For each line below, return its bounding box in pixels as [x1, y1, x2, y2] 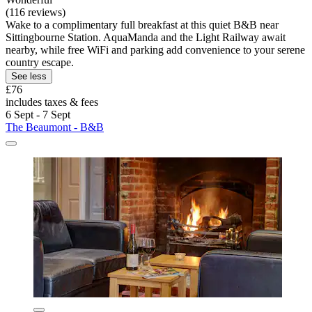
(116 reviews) [6, 6, 65, 18]
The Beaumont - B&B [6, 120, 104, 133]
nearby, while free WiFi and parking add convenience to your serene [6, 43, 305, 56]
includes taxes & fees [6, 95, 98, 108]
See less [11, 70, 47, 81]
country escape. [6, 56, 74, 68]
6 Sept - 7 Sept [6, 108, 70, 120]
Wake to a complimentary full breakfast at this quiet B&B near [6, 18, 279, 31]
